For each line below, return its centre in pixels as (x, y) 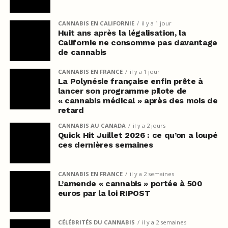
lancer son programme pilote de (122, 91)
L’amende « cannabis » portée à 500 (130, 184)
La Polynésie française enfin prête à (131, 81)
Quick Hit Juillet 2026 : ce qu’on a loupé (138, 135)
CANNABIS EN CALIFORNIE (96, 23)
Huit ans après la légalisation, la (122, 33)
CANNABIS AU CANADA (92, 126)
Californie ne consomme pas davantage (138, 43)
